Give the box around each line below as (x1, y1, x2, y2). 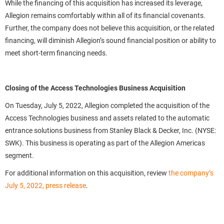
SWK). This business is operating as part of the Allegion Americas (5, 139, 205, 147)
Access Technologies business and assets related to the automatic (5, 114, 209, 122)
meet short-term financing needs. (5, 49, 107, 57)
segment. (5, 151, 34, 159)
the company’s (168, 169, 213, 177)
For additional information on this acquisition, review (5, 169, 168, 177)
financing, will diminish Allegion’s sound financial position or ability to (5, 36, 216, 44)
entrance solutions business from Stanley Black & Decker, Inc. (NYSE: (5, 126, 216, 134)
